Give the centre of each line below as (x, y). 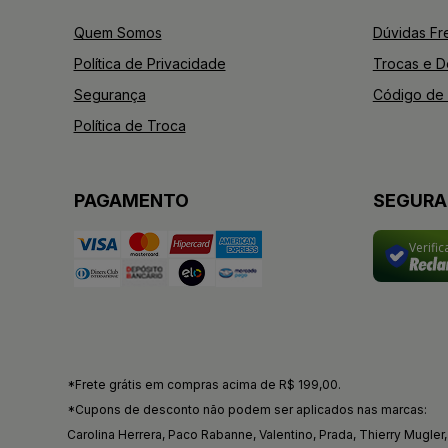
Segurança (109, 95)
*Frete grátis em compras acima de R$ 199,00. (204, 385)
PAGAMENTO (131, 201)
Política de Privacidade (149, 64)
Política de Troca (129, 126)
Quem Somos (117, 33)
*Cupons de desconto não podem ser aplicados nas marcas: (247, 410)
